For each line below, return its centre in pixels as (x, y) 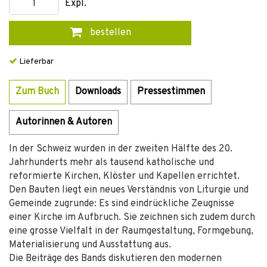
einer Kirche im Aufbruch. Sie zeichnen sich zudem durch (132, 218)
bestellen (109, 33)
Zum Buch (37, 92)
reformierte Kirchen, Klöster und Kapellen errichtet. (124, 176)
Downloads (98, 92)
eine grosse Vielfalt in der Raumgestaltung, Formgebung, (131, 231)
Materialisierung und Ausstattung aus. (90, 245)
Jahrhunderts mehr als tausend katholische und (111, 163)
